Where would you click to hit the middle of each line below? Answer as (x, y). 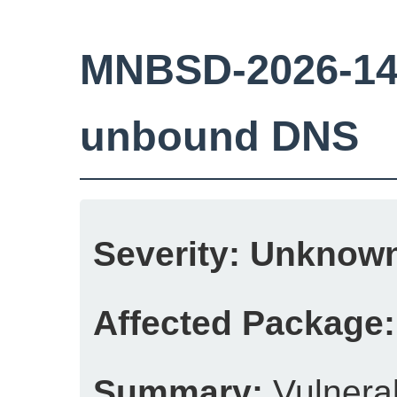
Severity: (167, 253)
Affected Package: (244, 323)
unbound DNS (219, 136)
